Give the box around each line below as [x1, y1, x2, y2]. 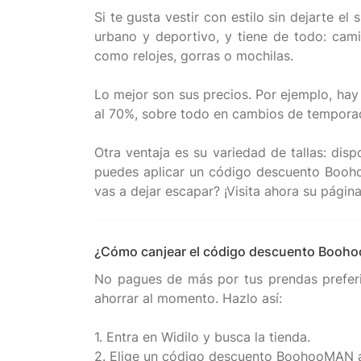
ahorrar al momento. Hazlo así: [94, 290, 282, 306]
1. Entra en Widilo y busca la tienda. [94, 329, 310, 345]
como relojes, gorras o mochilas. [94, 48, 293, 64]
